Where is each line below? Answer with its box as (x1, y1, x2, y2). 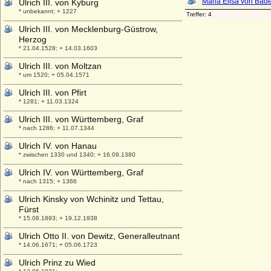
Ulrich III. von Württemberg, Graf (19, 114, 143, 124)
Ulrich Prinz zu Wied (19, 258, 96, 267)
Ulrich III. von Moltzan (19, 61, 102, 71)
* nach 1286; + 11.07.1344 (19, 125, 94, 131)
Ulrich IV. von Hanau (19, 141, 97, 151)
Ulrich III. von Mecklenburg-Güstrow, (19, 24, 158, 34)
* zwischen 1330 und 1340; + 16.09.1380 (19, 151, 135, 158)
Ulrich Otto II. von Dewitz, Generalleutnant (19, 231, 180, 241)
